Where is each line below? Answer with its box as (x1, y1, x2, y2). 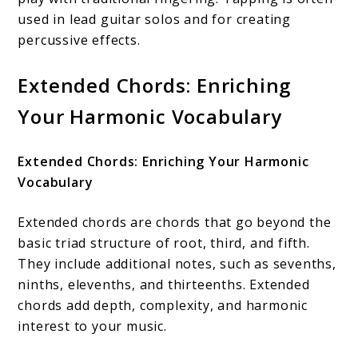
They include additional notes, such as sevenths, (18, 255, 336, 273)
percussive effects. (18, 31, 141, 50)
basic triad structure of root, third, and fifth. (18, 234, 310, 253)
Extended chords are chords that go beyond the (18, 213, 332, 232)
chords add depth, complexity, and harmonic (18, 296, 308, 315)
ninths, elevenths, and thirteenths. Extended (18, 276, 310, 294)
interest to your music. (18, 317, 167, 336)
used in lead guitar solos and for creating (18, 10, 292, 29)
